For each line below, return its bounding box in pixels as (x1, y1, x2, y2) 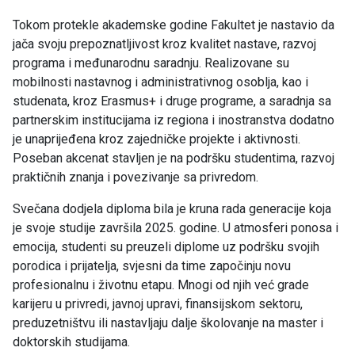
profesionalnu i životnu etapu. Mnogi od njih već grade (13, 277, 309, 293)
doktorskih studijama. (13, 334, 130, 350)
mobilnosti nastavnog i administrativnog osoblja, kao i (13, 74, 308, 90)
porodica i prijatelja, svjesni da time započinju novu (13, 258, 291, 274)
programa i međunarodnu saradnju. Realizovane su (13, 55, 289, 71)
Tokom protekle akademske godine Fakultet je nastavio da (13, 17, 334, 33)
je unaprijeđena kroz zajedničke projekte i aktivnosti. (13, 132, 300, 147)
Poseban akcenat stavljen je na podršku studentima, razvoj (13, 151, 334, 166)
